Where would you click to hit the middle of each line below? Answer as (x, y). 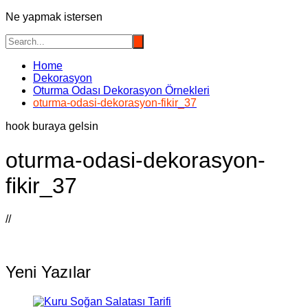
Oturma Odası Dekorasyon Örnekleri (121, 91)
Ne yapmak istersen (54, 17)
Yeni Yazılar (48, 272)
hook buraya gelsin (52, 126)
